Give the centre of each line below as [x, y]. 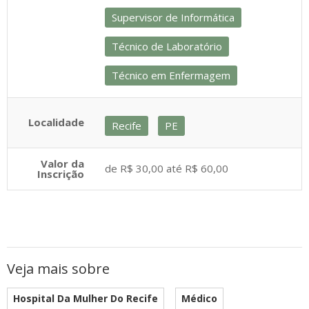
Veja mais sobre [58, 269]
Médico [199, 298]
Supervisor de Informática [173, 17]
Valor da [62, 163]
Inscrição [61, 174]
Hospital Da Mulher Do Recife [86, 298]
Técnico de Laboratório [167, 46]
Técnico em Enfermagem [171, 75]
